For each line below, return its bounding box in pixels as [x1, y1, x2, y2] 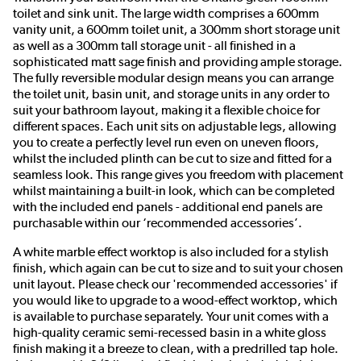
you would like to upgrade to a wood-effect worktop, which [13, 293, 338, 309]
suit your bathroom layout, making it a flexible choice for [13, 102, 320, 118]
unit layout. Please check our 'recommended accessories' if [13, 276, 337, 293]
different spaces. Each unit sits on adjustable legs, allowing [13, 118, 336, 135]
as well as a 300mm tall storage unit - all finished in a [13, 38, 296, 54]
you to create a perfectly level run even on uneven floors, [13, 135, 319, 151]
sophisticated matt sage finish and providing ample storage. [13, 54, 342, 70]
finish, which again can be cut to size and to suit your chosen [13, 260, 343, 276]
